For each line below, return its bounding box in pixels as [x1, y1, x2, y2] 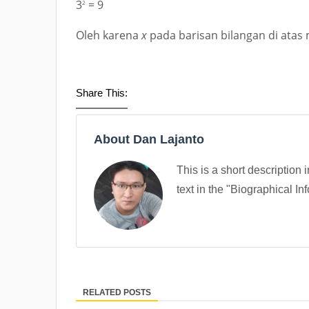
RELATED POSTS [83, 288, 151, 297]
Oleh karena [76, 28, 141, 43]
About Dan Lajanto [94, 132, 204, 146]
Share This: [76, 87, 128, 99]
